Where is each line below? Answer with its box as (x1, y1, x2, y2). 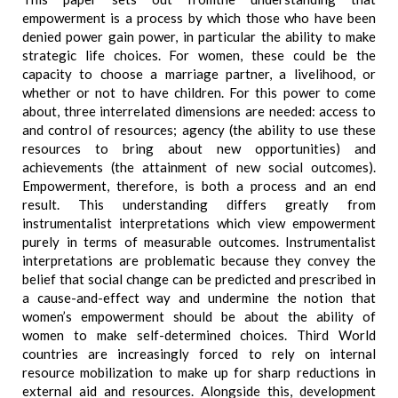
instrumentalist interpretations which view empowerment (22, 215, 376, 231)
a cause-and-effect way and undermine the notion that (22, 290, 376, 306)
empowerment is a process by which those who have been (22, 10, 376, 26)
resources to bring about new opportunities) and (22, 140, 376, 156)
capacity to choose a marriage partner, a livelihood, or (22, 66, 376, 82)
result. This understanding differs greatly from (22, 196, 376, 212)
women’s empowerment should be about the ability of (22, 308, 376, 324)
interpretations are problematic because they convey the (22, 252, 376, 268)
